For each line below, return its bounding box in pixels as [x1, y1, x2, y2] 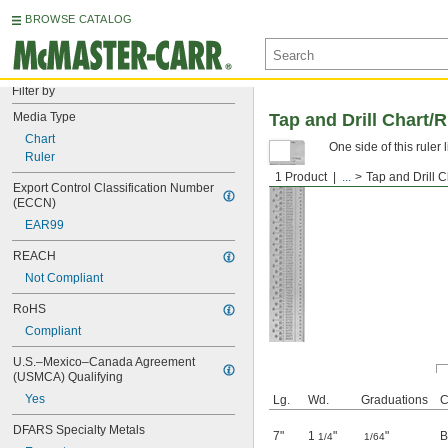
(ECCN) [13, 196, 56, 210]
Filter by [12, 84, 55, 98]
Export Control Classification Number [13, 181, 214, 195]
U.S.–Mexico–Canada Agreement [13, 355, 195, 369]
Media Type [13, 110, 76, 124]
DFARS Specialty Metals [13, 423, 145, 437]
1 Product [275, 170, 327, 184]
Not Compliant [25, 271, 103, 285]
